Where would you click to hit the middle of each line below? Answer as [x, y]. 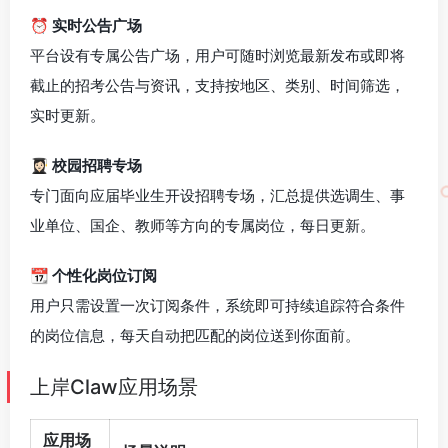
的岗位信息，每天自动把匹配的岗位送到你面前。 [195, 335]
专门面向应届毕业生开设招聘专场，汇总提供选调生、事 [217, 195]
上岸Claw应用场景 [114, 386]
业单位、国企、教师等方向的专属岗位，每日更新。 [202, 225]
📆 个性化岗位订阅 [93, 275]
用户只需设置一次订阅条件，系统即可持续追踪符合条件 [217, 305]
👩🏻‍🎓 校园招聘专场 [86, 165]
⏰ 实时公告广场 [86, 25]
